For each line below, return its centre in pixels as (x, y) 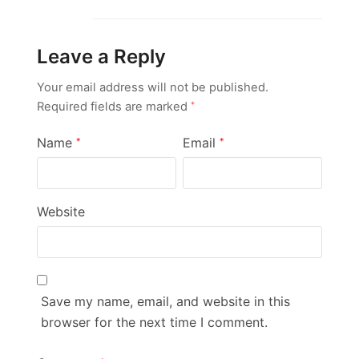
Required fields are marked (114, 106)
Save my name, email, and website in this (166, 301)
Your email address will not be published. (153, 87)
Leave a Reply (102, 56)
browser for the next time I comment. (155, 322)
